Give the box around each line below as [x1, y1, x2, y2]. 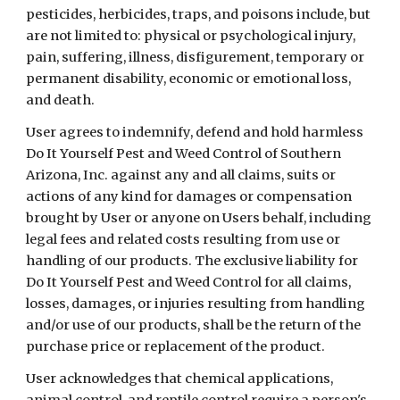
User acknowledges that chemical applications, [26, 371, 334, 387]
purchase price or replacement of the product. [26, 338, 326, 354]
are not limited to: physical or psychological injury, [26, 28, 356, 44]
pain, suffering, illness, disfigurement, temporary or [26, 49, 365, 65]
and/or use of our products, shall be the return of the [26, 317, 362, 333]
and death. [26, 92, 96, 108]
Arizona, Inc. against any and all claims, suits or [26, 167, 337, 183]
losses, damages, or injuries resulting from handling [26, 296, 366, 312]
